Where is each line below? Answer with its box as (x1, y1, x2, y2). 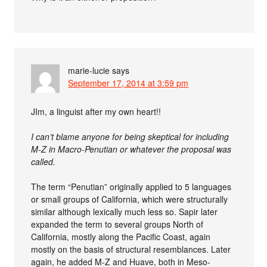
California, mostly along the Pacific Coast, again (31, 230, 211, 243)
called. (31, 155, 56, 167)
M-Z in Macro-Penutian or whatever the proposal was (31, 142, 232, 155)
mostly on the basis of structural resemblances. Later (31, 243, 231, 255)
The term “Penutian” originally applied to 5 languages (31, 180, 232, 193)
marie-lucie (68, 64, 110, 76)
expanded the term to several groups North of (31, 218, 204, 230)
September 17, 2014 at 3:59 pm (68, 76, 189, 89)
